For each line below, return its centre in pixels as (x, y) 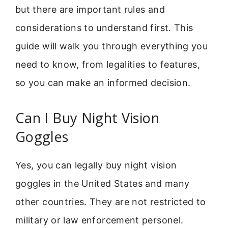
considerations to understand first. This (104, 28)
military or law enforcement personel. (99, 220)
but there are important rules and (90, 9)
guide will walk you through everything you (112, 46)
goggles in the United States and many (103, 184)
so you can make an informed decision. (103, 83)
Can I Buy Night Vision (87, 118)
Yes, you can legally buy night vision (96, 165)
